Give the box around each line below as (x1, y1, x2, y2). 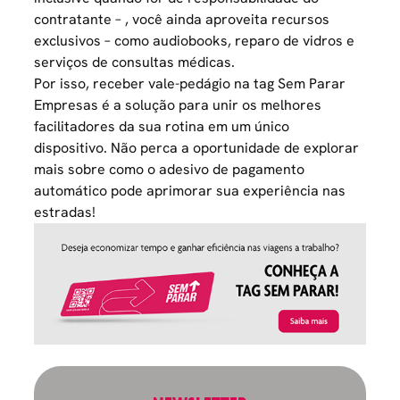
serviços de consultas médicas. (34, 52, 236, 71)
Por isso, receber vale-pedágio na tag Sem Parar (34, 73, 346, 93)
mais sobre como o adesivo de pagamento (34, 159, 305, 179)
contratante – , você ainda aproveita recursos (34, 9, 330, 29)
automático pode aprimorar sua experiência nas (34, 180, 346, 200)
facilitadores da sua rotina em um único (34, 116, 290, 136)
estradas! (34, 202, 96, 221)
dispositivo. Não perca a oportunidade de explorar (34, 137, 360, 157)
